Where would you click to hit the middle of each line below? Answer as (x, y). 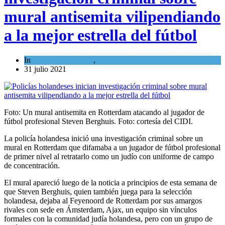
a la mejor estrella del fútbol (100, 35)
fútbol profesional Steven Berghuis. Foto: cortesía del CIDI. (98, 121)
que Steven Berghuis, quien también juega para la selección (98, 191)
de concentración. (32, 165)
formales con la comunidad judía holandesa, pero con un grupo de (108, 218)
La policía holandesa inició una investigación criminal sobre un (103, 138)
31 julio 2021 (45, 69)
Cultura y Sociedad (63, 60)
